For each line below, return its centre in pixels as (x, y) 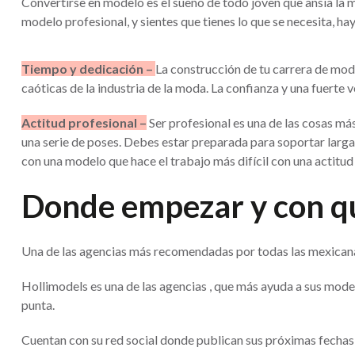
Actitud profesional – (84, 122)
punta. (38, 305)
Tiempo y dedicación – (88, 69)
